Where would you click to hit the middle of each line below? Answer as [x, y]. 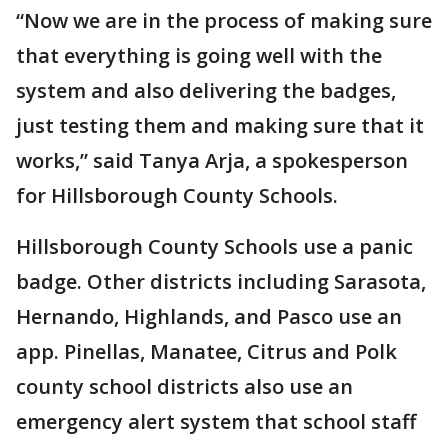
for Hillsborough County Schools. [177, 195]
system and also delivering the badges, [206, 90]
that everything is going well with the [199, 55]
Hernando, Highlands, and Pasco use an [209, 316]
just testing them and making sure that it [220, 125]
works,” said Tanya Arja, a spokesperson [212, 160]
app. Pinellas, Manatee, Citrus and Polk [206, 351]
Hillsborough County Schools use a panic [214, 246]
